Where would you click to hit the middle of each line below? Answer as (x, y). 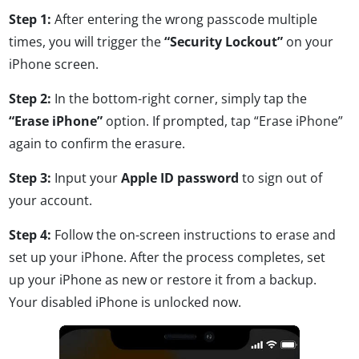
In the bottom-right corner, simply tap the (179, 98)
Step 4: (30, 234)
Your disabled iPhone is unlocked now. (125, 302)
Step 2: (30, 98)
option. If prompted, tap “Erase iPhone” (223, 121)
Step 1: (30, 19)
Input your (86, 177)
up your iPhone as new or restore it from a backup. (163, 279)
